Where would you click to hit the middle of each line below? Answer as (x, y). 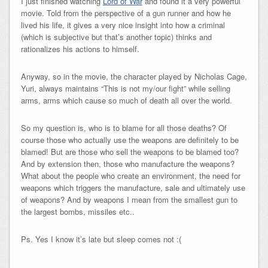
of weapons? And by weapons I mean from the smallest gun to (129, 199)
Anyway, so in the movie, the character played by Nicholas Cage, (134, 76)
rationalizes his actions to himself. (80, 48)
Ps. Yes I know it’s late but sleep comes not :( (101, 239)
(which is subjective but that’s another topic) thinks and (116, 36)
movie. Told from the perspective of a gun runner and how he (126, 13)
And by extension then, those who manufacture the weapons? (127, 163)
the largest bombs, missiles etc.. (77, 211)
